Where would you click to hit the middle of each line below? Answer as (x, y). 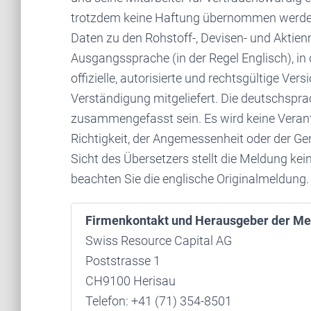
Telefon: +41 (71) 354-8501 (159, 301)
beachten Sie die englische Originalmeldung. (190, 179)
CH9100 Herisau (131, 281)
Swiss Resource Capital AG (159, 241)
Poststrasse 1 (123, 261)
